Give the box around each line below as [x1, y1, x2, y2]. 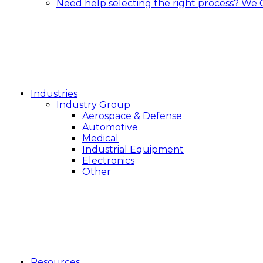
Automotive [82, 122, 138, 133]
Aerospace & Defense [82, 110, 182, 122]
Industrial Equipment [82, 144, 184, 155]
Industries [31, 88, 77, 99]
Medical [82, 133, 119, 144]
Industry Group [56, 99, 130, 110]
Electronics [82, 155, 134, 166]
